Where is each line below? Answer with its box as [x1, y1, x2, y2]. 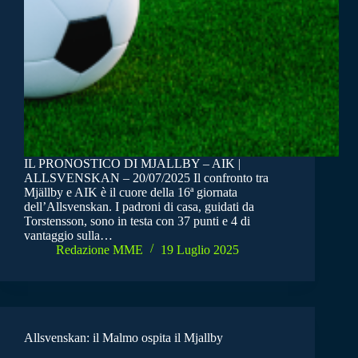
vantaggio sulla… [24, 228, 113, 242]
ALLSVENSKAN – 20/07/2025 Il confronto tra [24, 170, 268, 185]
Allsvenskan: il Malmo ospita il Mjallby [24, 330, 223, 344]
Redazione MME [56, 242, 143, 257]
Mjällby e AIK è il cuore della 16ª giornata [24, 185, 237, 199]
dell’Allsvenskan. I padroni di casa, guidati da [24, 199, 254, 213]
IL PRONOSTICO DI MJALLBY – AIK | [24, 156, 241, 170]
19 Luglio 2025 [161, 242, 239, 257]
